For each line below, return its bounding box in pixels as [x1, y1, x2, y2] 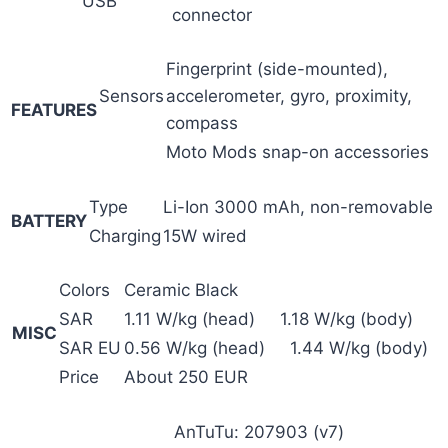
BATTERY [11, 210, 87, 231]
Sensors [99, 86, 164, 107]
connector [172, 4, 252, 25]
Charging [89, 225, 161, 246]
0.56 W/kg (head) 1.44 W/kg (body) [124, 338, 428, 359]
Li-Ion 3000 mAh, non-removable [163, 196, 433, 217]
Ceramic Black [124, 280, 238, 301]
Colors [59, 280, 110, 301]
